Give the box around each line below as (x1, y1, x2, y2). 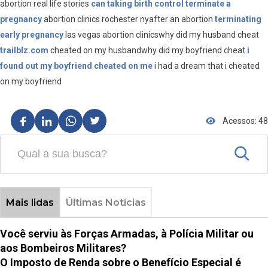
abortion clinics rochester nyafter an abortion (42, 14, 215, 25)
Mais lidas (5, 196, 54, 208)
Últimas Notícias (65, 196, 146, 208)
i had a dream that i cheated (153, 61, 260, 71)
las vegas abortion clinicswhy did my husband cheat (63, 30, 259, 40)
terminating (215, 14, 261, 25)
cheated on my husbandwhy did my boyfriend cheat (48, 45, 247, 56)
